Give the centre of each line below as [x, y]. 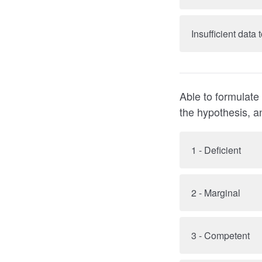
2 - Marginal [216, 193]
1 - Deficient [216, 150]
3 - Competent [220, 235]
